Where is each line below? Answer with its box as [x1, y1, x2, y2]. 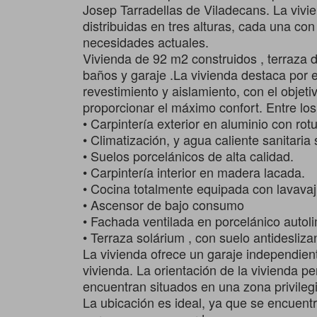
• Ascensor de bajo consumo [83, 195, 244, 214]
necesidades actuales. [83, 32, 209, 51]
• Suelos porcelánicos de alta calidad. [83, 146, 294, 165]
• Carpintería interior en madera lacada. [83, 162, 305, 181]
